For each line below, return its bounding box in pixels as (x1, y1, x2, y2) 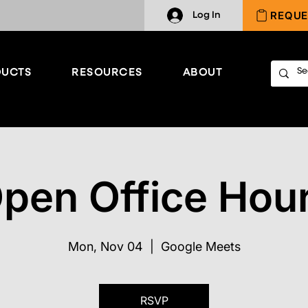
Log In (192, 10, 221, 20)
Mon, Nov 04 (67, 239, 143, 254)
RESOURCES (71, 67, 143, 78)
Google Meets (160, 239, 241, 254)
